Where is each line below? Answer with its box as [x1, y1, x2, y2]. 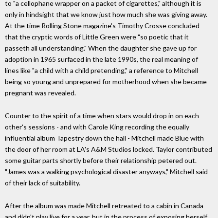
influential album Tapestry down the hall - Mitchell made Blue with [5, 134, 204, 143]
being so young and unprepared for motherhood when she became [5, 77, 207, 86]
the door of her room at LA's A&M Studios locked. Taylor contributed [5, 145, 212, 154]
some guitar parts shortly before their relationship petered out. [5, 156, 197, 165]
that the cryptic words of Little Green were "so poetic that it [5, 33, 189, 41]
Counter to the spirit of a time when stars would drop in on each [5, 111, 199, 120]
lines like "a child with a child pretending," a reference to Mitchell [5, 66, 198, 75]
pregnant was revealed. [5, 89, 76, 97]
